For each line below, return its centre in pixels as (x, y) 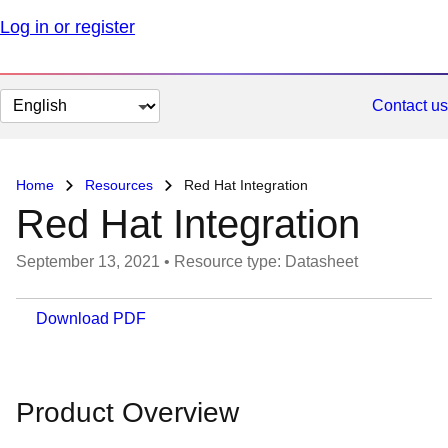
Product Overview (127, 412)
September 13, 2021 (88, 261)
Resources (119, 185)
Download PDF (89, 318)
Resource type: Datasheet (266, 261)
